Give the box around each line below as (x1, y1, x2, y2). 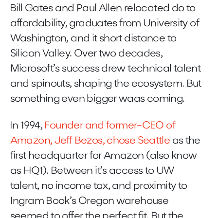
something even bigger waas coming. (10, 94, 185, 105)
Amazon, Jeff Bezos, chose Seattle (10, 136, 170, 146)
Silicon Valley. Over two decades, (10, 49, 163, 59)
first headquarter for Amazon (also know (10, 151, 197, 162)
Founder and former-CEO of (44, 121, 175, 131)
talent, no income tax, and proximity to (10, 181, 187, 192)
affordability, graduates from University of (10, 18, 199, 29)
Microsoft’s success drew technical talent (10, 64, 201, 74)
